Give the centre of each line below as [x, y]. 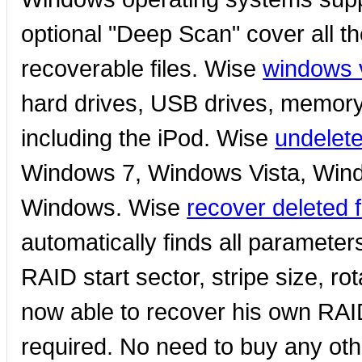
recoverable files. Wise [142, 68]
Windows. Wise [104, 207]
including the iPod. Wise [148, 137]
